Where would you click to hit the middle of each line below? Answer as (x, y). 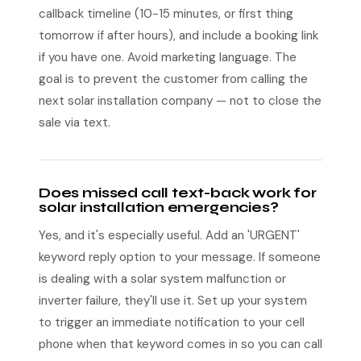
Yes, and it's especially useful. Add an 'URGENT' (169, 235)
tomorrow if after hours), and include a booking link (178, 35)
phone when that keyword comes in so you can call (180, 344)
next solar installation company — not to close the (180, 101)
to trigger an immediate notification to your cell (172, 322)
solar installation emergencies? (159, 207)
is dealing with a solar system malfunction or (162, 279)
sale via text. (75, 122)
